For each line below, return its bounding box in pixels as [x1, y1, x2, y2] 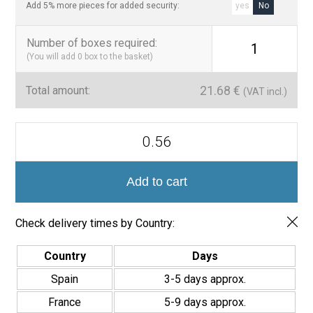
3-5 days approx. [163, 272, 246, 286]
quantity [15, 175, 54, 189]
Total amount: [26, 84, 91, 98]
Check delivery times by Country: [15, 217, 175, 231]
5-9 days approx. [163, 296, 246, 310]
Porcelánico [15, 148, 73, 162]
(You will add [27, 52, 78, 62]
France [48, 296, 82, 310]
